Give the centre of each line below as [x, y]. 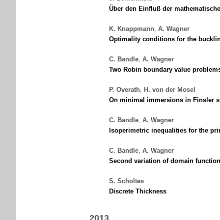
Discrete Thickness [138, 191]
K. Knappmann [132, 29]
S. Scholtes [126, 181]
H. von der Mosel [170, 90]
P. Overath [124, 90]
